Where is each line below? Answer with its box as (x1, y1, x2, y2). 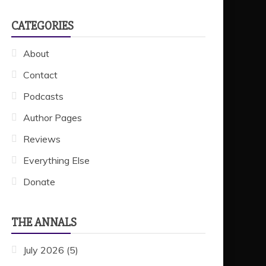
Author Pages (23, 111, 82, 123)
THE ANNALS (11, 214, 77, 230)
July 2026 (23, 243, 64, 256)
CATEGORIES (11, 18, 74, 33)
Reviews (23, 132, 61, 145)
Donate (23, 175, 55, 188)
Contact (23, 68, 58, 81)
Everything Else (23, 154, 90, 166)
